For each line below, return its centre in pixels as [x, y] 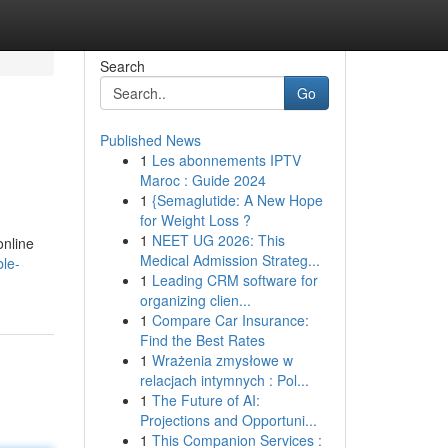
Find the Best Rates [202, 340]
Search [122, 66]
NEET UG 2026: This [218, 240]
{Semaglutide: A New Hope [237, 200]
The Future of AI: [205, 400]
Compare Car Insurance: [230, 320]
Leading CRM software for [234, 280]
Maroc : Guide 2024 [202, 180]
